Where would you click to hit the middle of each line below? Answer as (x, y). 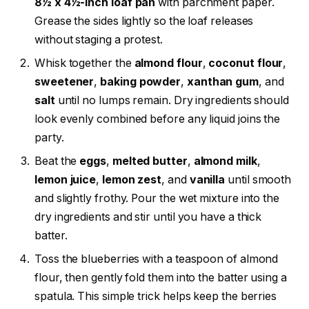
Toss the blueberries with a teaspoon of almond (157, 259)
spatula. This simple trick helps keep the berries (156, 296)
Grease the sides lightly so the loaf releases (144, 21)
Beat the (57, 161)
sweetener (64, 81)
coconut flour (246, 63)
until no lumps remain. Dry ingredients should (172, 100)
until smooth (258, 179)
